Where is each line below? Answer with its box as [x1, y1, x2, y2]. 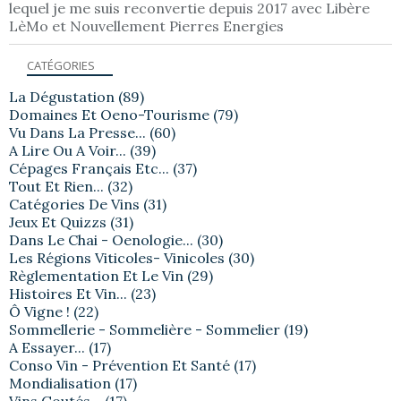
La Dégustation [9, 87, 115, 106]
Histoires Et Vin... [9, 284, 127, 303]
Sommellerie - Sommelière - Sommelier [9, 320, 280, 338]
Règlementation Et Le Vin [9, 266, 183, 285]
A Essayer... [9, 337, 85, 356]
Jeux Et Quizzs [9, 212, 107, 231]
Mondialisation [9, 373, 111, 392]
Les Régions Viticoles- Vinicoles [9, 248, 225, 267]
